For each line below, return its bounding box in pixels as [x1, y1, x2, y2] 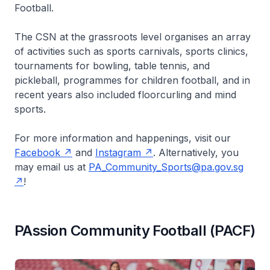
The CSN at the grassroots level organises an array [14, 31, 251, 43]
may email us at [14, 161, 89, 173]
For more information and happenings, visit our [14, 132, 231, 144]
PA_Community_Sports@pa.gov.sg [89, 161, 243, 173]
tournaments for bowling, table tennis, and [14, 60, 210, 72]
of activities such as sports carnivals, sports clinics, [14, 45, 248, 57]
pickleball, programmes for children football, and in [14, 74, 250, 86]
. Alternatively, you [153, 146, 239, 159]
